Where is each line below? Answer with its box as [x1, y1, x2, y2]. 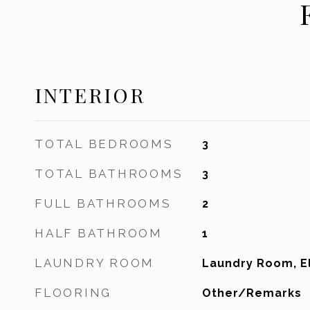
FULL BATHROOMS [35, 197, 172, 210]
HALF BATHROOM [35, 226, 163, 240]
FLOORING [35, 286, 111, 300]
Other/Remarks [201, 286, 302, 300]
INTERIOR [35, 82, 145, 108]
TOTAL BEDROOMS [35, 137, 174, 151]
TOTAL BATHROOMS [35, 167, 183, 181]
